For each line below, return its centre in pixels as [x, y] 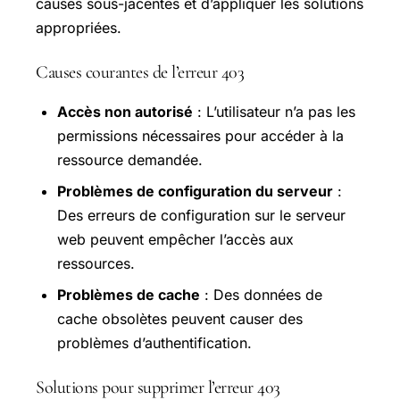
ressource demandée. [130, 159]
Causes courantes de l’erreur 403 [140, 72]
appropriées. [79, 27]
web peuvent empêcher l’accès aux [175, 239]
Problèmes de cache [129, 294]
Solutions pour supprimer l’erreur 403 [158, 387]
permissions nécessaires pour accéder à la [200, 135]
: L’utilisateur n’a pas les [274, 111]
